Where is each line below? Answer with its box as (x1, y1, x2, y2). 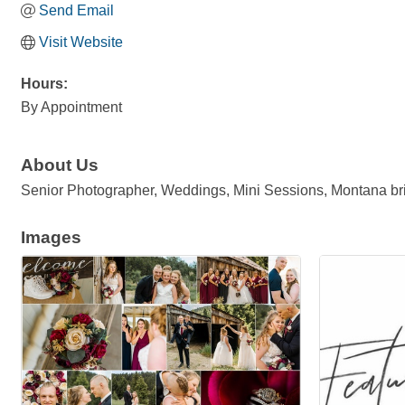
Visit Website (39, 34, 123, 50)
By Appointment (21, 99, 122, 115)
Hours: (21, 76, 68, 91)
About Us (21, 155, 99, 175)
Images (21, 228, 81, 248)
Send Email (39, 3, 114, 18)
